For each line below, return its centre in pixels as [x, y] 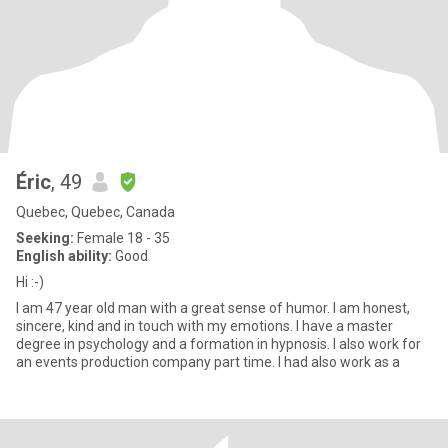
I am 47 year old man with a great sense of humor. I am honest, [213, 308]
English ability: [64, 256]
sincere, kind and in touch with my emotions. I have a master [204, 326]
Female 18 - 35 [122, 238]
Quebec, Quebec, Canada [95, 212]
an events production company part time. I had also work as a [208, 362]
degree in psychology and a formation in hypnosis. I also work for [218, 344]
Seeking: [45, 238]
